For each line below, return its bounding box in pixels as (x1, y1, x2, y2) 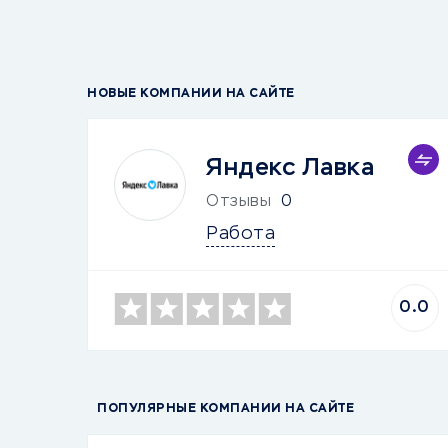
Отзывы (206, 194, 271, 210)
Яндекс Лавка (206, 156, 374, 180)
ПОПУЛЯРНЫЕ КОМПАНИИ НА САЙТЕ (97, 403, 354, 415)
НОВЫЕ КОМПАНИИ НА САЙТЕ (87, 88, 295, 100)
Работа (206, 225, 275, 243)
